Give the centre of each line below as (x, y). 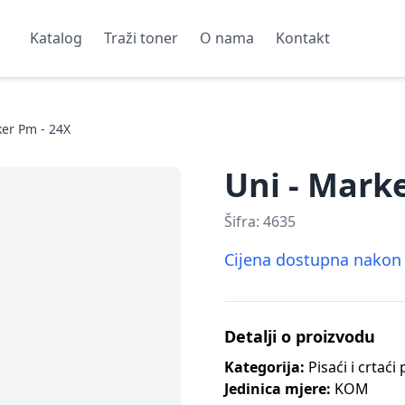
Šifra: (244, 221)
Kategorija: (264, 367)
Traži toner (141, 38)
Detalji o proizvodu (300, 336)
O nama (226, 38)
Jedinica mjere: (278, 388)
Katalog (56, 38)
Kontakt (302, 38)
